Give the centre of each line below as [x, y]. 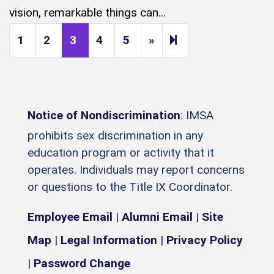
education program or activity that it [121, 153]
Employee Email [70, 217]
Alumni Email [157, 217]
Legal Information [109, 240]
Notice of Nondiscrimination [104, 116]
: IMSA [197, 116]
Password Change [82, 264]
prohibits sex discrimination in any [115, 136]
